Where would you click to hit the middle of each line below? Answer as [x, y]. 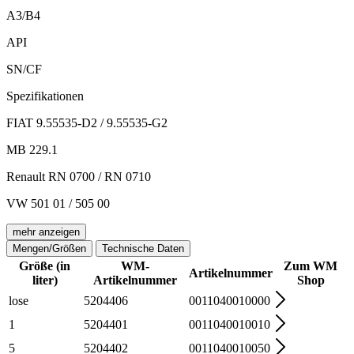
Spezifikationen [45, 96]
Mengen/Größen [49, 248]
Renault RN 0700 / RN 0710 [79, 176]
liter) [45, 280]
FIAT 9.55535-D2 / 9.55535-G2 [87, 122]
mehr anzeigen [46, 232]
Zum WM [311, 265]
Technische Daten [143, 248]
